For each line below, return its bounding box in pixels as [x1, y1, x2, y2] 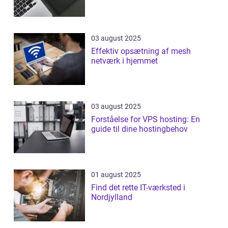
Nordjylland [91, 192, 132, 203]
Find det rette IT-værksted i [91, 183, 185, 193]
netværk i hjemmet [91, 56, 158, 66]
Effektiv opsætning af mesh [91, 46, 191, 56]
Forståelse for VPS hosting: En [91, 115, 200, 125]
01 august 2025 [91, 170, 141, 179]
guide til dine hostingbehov [91, 124, 188, 134]
